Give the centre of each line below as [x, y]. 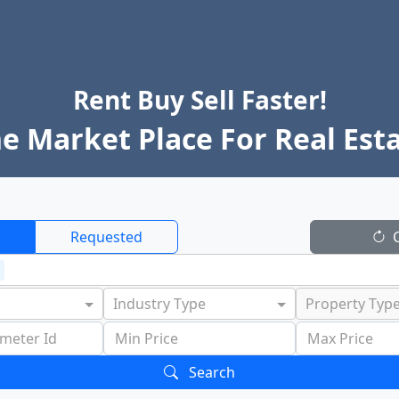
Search [210, 372]
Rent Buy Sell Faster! [199, 100]
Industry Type [159, 304]
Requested [106, 237]
